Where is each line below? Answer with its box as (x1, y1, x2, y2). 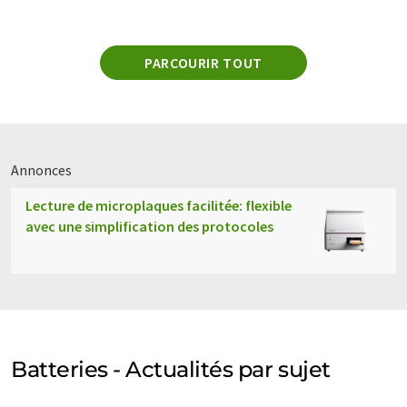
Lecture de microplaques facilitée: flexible (25, 195, 292, 214)
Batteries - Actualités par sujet (11, 355, 331, 382)
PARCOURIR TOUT (144, 53, 263, 72)
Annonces (11, 160, 72, 179)
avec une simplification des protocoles (25, 216, 273, 235)
